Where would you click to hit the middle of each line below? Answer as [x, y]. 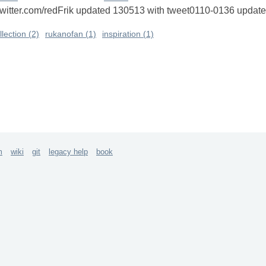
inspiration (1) [128, 34]
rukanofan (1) [71, 34]
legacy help [68, 152]
